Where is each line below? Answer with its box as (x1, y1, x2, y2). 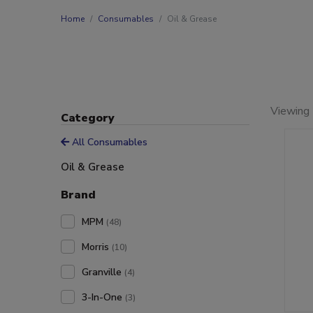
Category (61, 110, 115, 126)
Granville (82, 265, 124, 279)
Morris (82, 240, 112, 254)
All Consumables (69, 136, 147, 149)
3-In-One (82, 291, 125, 304)
